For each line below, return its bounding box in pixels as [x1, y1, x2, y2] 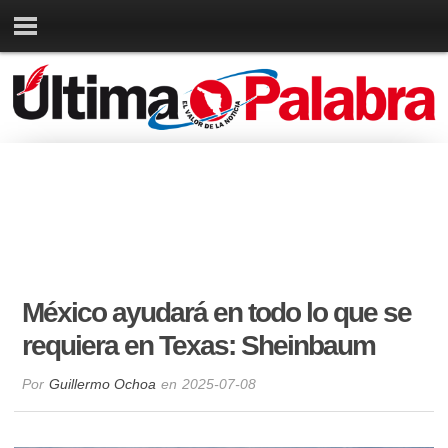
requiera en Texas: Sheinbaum [22, 330, 376, 362]
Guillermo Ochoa [49, 376, 157, 393]
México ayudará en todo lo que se [22, 297, 412, 329]
